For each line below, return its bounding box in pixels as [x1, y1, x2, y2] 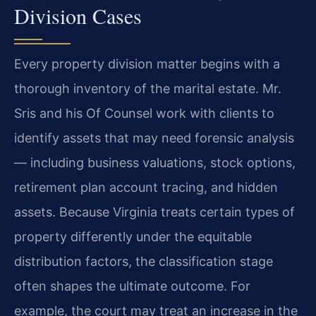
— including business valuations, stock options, [14, 154, 296, 170]
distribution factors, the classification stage [14, 253, 273, 269]
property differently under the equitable [14, 229, 252, 244]
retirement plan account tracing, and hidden [14, 179, 278, 195]
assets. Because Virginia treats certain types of [14, 204, 295, 219]
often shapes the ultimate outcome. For [14, 278, 250, 293]
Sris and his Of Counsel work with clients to [14, 105, 274, 121]
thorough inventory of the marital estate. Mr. [14, 80, 281, 96]
